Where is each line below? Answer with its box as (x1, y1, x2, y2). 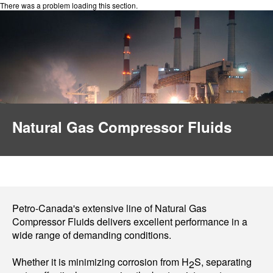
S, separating (194, 255, 252, 269)
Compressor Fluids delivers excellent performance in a (12, 214, 247, 229)
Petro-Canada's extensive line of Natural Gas (12, 201, 207, 215)
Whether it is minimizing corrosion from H (12, 255, 189, 269)
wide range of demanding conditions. (12, 228, 171, 242)
